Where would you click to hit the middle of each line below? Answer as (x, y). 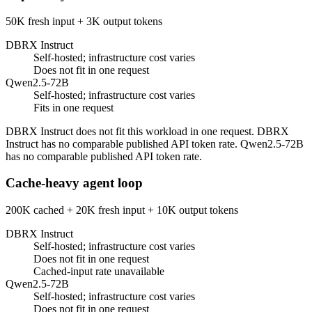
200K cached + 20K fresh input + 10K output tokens (122, 210)
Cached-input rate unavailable (99, 271)
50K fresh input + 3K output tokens (84, 21)
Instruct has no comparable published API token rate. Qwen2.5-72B (155, 143)
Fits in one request (73, 107)
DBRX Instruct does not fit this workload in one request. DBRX (147, 131)
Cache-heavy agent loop (74, 183)
